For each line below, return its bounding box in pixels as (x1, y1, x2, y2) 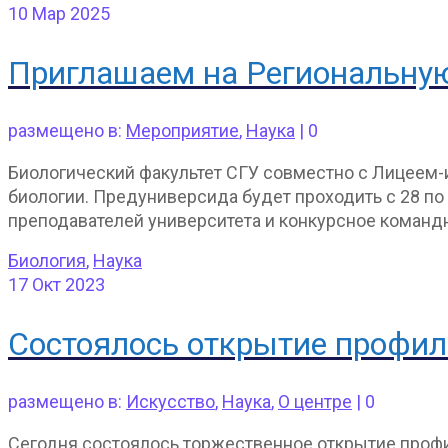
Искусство (126, 391, 215, 413)
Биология (8, 250, 86, 272)
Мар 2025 (28, 3, 110, 25)
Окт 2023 (28, 274, 105, 296)
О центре (278, 391, 352, 413)
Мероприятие (126, 120, 239, 142)
